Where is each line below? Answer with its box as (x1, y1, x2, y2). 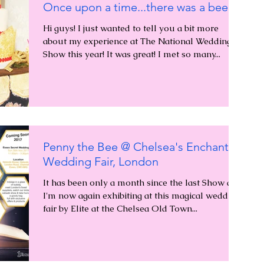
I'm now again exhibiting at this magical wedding (43, 190, 240, 201)
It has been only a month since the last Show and (43, 177, 242, 188)
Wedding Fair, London (43, 154, 159, 169)
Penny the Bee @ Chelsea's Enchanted (43, 140, 242, 154)
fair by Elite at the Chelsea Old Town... (43, 203, 197, 214)
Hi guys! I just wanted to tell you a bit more (43, 22, 219, 34)
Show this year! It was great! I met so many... (43, 48, 220, 60)
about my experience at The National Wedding (43, 35, 232, 47)
